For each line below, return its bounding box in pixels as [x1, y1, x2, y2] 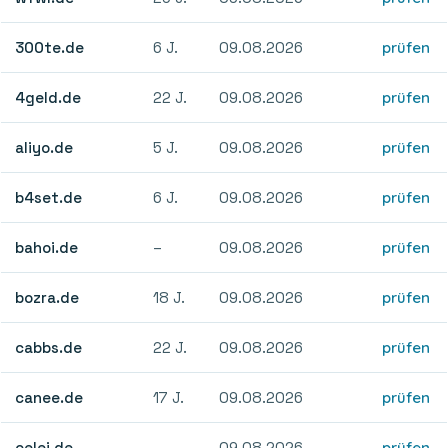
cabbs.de [15, 337, 83, 357]
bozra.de [15, 287, 80, 307]
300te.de [15, 37, 85, 57]
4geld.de [15, 87, 82, 107]
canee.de [15, 387, 84, 407]
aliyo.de [15, 137, 74, 157]
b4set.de [15, 187, 83, 207]
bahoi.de [15, 237, 79, 257]
